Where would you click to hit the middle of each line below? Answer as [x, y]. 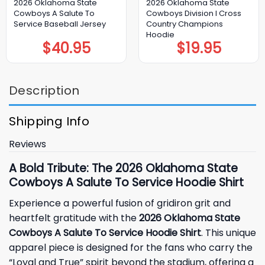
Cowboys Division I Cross [193, 13]
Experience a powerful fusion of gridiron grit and [120, 203]
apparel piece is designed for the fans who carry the [131, 247]
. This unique [229, 232]
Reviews [28, 144]
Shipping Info [49, 121]
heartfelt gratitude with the [74, 218]
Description [44, 90]
